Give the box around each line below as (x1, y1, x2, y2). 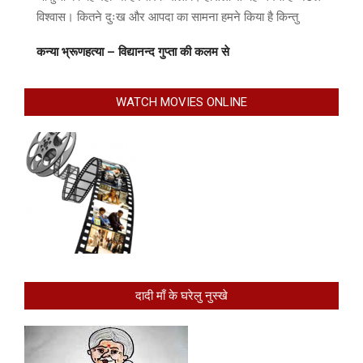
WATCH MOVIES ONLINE (116, 95, 247, 110)
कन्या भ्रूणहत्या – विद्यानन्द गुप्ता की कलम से (36, 45, 229, 60)
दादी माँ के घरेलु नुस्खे (135, 288, 228, 304)
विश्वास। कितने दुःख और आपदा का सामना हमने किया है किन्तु (36, 10, 298, 25)
